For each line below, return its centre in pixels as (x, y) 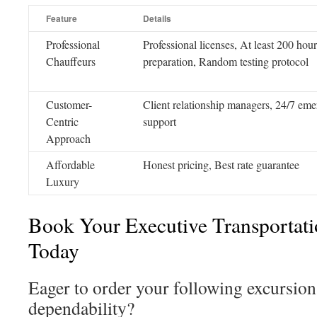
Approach (68, 138)
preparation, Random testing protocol (226, 61)
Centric (62, 121)
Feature (62, 18)
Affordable (70, 165)
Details (157, 18)
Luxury (63, 181)
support (160, 121)
